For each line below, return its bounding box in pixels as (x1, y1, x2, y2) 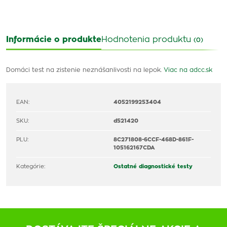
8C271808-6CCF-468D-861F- (113, 137, 194, 142)
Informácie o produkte (6, 35, 101, 44)
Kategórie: (16, 164, 45, 169)
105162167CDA (113, 145, 155, 150)
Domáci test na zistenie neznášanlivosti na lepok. (6, 67, 164, 73)
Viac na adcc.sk (164, 67, 212, 73)
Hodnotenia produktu (101, 35, 194, 44)
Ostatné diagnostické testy (113, 164, 193, 169)
